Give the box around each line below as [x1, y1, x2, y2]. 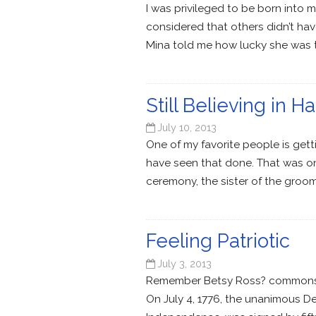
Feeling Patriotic [146, 229, 290, 253]
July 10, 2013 [157, 121, 217, 134]
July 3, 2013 [157, 257, 212, 269]
